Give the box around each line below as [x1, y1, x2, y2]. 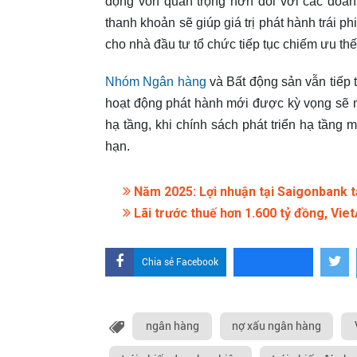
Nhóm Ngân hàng [105, 75, 206, 89]
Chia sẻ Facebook [142, 257, 218, 269]
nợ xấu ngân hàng [232, 320, 321, 333]
